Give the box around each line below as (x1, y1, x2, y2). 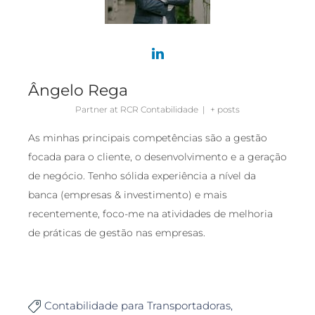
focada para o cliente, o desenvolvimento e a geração (28, 150, 287, 163)
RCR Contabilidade (120, 103, 199, 115)
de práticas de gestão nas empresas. (28, 226, 205, 239)
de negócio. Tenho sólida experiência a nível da (28, 169, 256, 182)
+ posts (210, 103, 240, 115)
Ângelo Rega (28, 80, 128, 100)
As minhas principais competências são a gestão (28, 131, 267, 144)
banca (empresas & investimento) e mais (28, 188, 227, 201)
